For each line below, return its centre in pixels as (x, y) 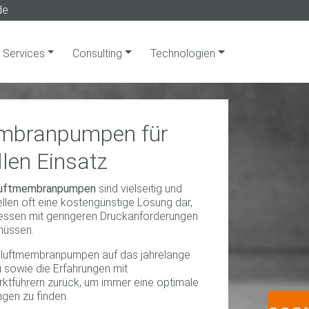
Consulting (99, 53)
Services (25, 53)
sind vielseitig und (139, 189)
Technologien (184, 53)
